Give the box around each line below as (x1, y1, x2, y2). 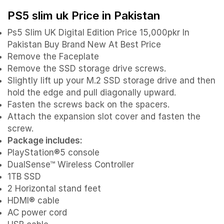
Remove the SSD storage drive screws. (7, 63, 166, 73)
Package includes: (7, 135, 82, 145)
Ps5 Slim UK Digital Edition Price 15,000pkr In (7, 27, 189, 37)
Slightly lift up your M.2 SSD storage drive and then (7, 75, 215, 85)
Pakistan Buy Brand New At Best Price (7, 39, 161, 49)
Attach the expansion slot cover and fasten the (7, 111, 200, 121)
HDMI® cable (7, 195, 59, 205)
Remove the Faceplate (7, 51, 99, 61)
